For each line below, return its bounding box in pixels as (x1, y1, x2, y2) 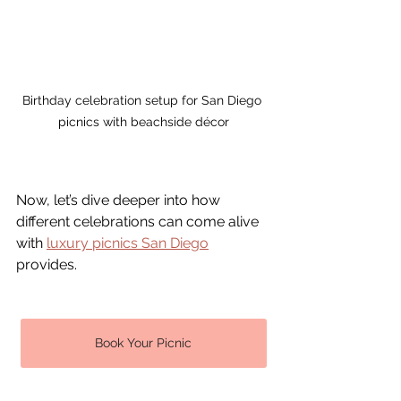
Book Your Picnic (95, 336, 192, 350)
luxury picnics (47, 235, 141, 252)
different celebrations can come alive (16, 213, 262, 230)
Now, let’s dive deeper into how (16, 192, 224, 209)
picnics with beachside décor (57, 115, 229, 129)
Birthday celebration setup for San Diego (21, 93, 265, 107)
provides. (16, 256, 77, 273)
